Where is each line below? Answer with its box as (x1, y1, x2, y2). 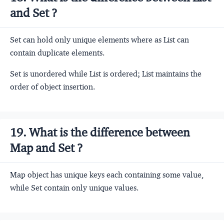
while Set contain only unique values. (10, 182, 138, 192)
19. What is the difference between (10, 124, 190, 140)
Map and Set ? (10, 140, 83, 155)
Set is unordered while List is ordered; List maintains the (10, 68, 201, 78)
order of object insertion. (10, 81, 95, 91)
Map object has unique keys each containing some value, (10, 169, 203, 179)
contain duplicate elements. (10, 47, 104, 57)
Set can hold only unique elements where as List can (10, 34, 189, 44)
